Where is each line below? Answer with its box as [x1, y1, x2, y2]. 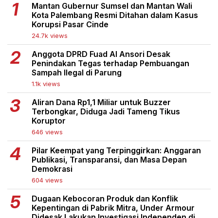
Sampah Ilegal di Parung [32, 67, 122, 77]
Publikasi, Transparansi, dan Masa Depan [32, 154, 187, 164]
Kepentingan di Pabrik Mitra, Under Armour [32, 202, 195, 213]
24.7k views [32, 31, 68, 39]
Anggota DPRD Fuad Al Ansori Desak [32, 49, 170, 59]
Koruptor [32, 115, 66, 126]
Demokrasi [32, 163, 73, 174]
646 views [32, 127, 63, 136]
